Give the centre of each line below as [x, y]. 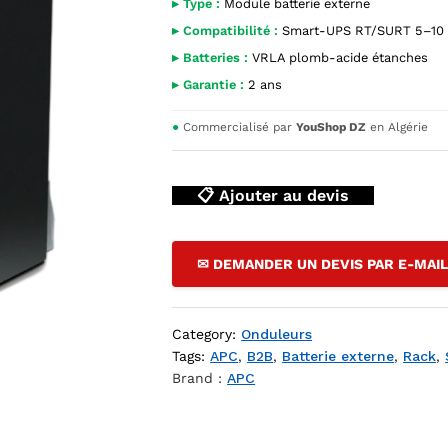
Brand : [200, 378]
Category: [207, 334]
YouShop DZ [331, 127]
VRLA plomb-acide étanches [338, 57]
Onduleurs [277, 334]
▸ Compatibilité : [225, 30]
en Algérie [397, 127]
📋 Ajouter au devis [273, 195]
